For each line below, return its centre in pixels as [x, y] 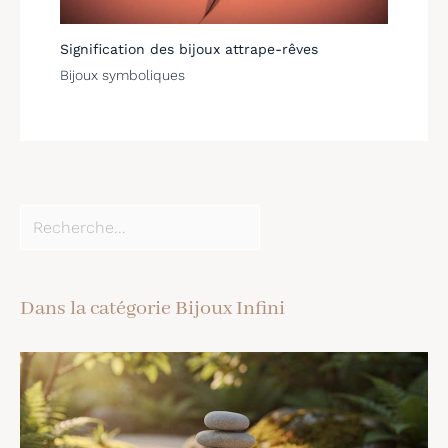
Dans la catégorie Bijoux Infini [152, 308]
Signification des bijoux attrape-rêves [189, 48]
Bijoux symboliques [122, 74]
